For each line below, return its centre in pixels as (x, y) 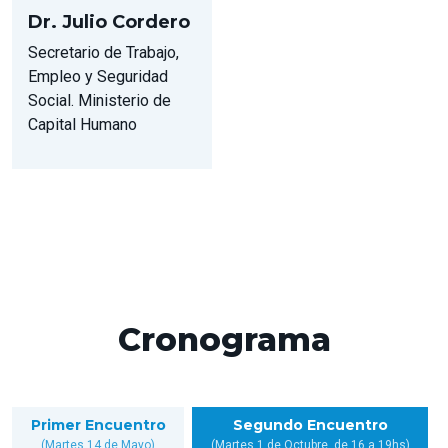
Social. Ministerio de (99, 100)
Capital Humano (82, 124)
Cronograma (224, 339)
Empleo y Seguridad (98, 76)
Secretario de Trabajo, (103, 52)
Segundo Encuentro (310, 424)
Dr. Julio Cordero (109, 21)
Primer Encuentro (98, 424)
